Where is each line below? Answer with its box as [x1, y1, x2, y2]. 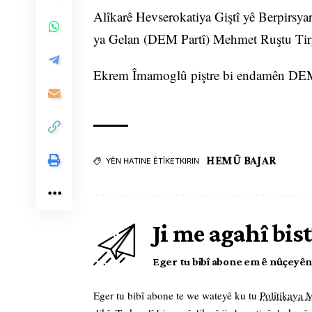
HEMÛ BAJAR [206, 154, 276, 168]
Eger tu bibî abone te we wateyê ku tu [93, 288, 260, 303]
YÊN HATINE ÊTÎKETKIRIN [106, 156, 199, 166]
